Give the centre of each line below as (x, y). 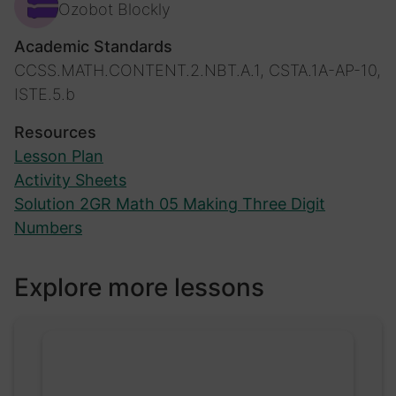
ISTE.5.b (45, 94)
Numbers (48, 227)
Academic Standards (93, 46)
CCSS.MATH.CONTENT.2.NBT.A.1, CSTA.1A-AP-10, (198, 70)
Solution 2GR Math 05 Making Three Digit (170, 203)
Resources (55, 132)
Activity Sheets (70, 179)
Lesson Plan (59, 156)
